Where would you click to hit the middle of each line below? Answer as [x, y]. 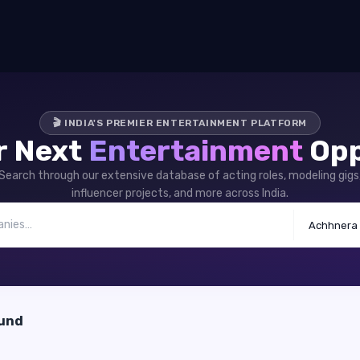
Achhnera [333, 225]
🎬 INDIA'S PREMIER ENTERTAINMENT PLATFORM [180, 123]
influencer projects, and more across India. [180, 193]
